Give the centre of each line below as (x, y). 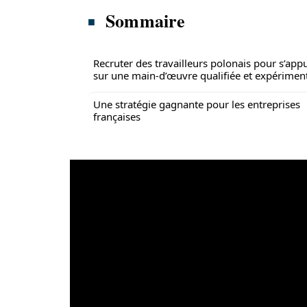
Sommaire (146, 21)
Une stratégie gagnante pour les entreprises (197, 104)
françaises (117, 116)
